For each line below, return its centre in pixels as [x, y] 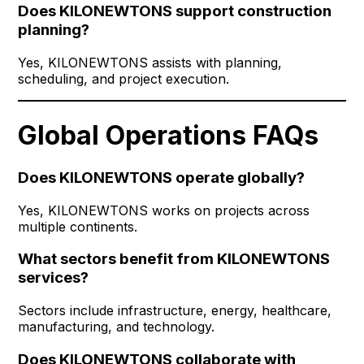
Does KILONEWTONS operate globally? [162, 178]
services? [54, 278]
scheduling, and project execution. [124, 79]
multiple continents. [78, 226]
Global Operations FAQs [169, 135]
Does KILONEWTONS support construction [175, 11]
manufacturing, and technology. [117, 327]
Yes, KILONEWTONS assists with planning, [150, 63]
